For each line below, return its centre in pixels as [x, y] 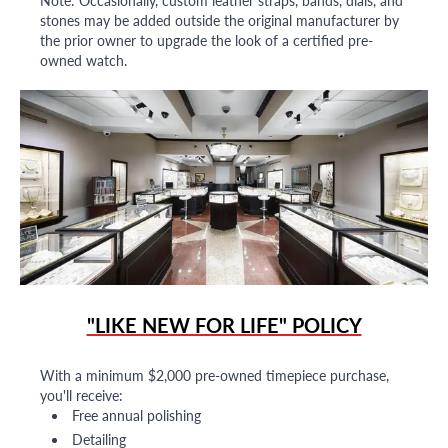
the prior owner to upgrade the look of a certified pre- [206, 40]
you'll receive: [81, 395]
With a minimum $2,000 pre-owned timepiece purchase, [214, 375]
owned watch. [83, 60]
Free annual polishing [136, 415]
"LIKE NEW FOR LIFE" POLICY [224, 325]
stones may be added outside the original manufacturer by [219, 20]
